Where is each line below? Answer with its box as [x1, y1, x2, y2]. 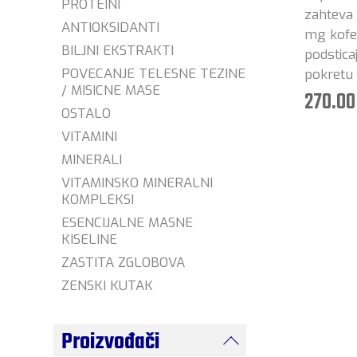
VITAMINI [61, 127, 118, 146]
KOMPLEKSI [61, 190, 135, 209]
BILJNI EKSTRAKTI [61, 41, 175, 60]
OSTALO [61, 104, 112, 123]
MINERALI [61, 151, 123, 169]
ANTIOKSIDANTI [61, 18, 160, 37]
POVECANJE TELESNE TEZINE [61, 65, 246, 83]
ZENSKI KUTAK [61, 277, 154, 295]
